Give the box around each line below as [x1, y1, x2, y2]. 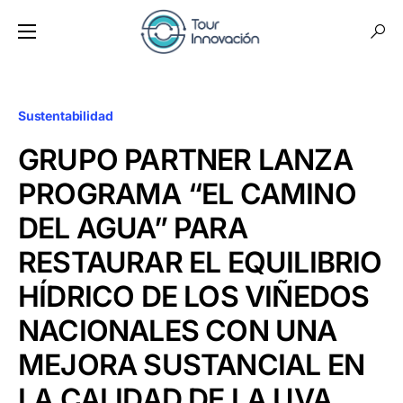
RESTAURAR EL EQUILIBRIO [18, 245, 382, 280]
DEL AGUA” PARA [18, 210, 247, 246]
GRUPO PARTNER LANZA [18, 142, 353, 177]
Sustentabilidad [18, 108, 113, 123]
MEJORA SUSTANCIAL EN [18, 347, 365, 382]
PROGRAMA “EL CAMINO [18, 176, 356, 211]
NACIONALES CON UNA [18, 313, 337, 348]
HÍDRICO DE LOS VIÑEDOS [18, 279, 370, 314]
